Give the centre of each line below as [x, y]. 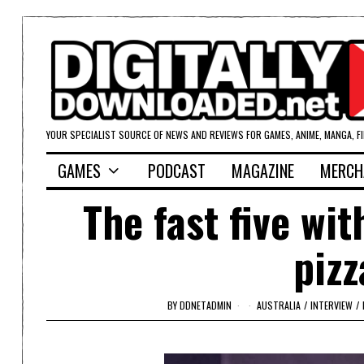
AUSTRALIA [278, 305]
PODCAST [177, 171]
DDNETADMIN [205, 305]
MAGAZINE [263, 171]
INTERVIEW [331, 305]
